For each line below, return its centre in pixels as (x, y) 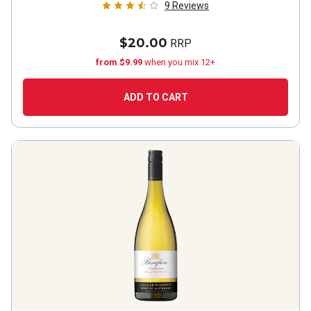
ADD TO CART (155, 97)
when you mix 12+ (180, 62)
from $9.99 (120, 62)
